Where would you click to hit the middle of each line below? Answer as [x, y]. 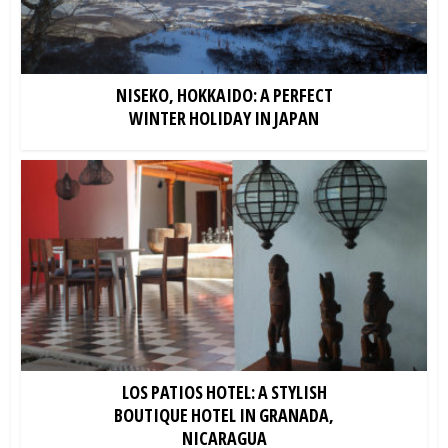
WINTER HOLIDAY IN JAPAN [224, 117]
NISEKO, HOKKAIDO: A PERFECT [224, 94]
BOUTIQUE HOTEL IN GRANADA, [224, 414]
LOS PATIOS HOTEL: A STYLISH [224, 391]
